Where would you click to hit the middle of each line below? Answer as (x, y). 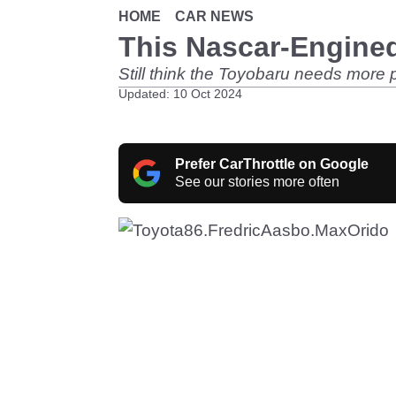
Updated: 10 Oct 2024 (180, 94)
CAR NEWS (214, 16)
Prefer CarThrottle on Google (272, 164)
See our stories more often (257, 182)
